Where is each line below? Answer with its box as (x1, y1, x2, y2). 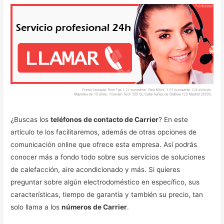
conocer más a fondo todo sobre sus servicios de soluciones (10, 153, 205, 161)
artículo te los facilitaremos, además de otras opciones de (10, 128, 197, 136)
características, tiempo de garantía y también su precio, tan (10, 190, 203, 199)
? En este (158, 115, 188, 124)
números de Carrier (61, 203, 127, 211)
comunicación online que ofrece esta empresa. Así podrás (10, 140, 197, 149)
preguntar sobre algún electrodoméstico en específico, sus (10, 178, 200, 186)
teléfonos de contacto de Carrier (50, 115, 159, 124)
